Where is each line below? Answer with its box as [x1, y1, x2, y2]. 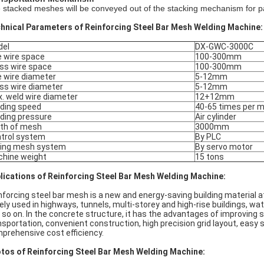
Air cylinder [195, 112, 236, 121]
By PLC [195, 132, 221, 141]
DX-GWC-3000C [195, 42, 253, 51]
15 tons [195, 152, 224, 161]
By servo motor [195, 142, 253, 151]
